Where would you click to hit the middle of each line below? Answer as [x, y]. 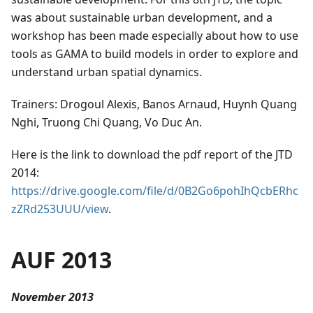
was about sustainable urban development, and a [142, 18]
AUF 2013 [61, 260]
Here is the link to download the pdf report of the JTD [152, 155]
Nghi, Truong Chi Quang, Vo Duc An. [107, 123]
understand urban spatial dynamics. [107, 72]
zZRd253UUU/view [60, 209]
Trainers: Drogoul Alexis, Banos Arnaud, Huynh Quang [154, 104]
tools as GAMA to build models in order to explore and [155, 54]
